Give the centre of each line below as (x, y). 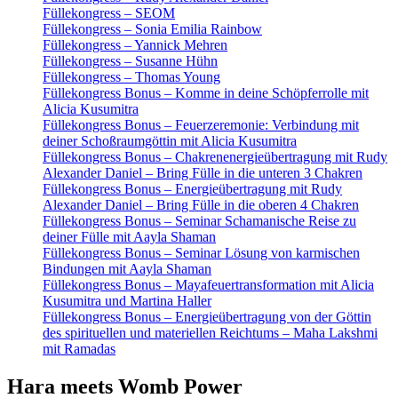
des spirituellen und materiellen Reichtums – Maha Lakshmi (210, 333)
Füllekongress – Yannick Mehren (135, 45)
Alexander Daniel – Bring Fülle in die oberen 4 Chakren (201, 205)
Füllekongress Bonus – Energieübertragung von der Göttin (207, 317)
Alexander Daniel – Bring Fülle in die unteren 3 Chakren (203, 173)
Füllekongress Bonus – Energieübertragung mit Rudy (192, 189)
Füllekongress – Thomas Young (131, 77)
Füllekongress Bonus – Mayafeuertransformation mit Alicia (208, 285)
